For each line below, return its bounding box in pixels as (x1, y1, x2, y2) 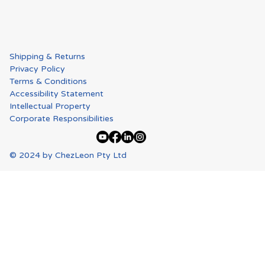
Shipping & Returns (9, 51, 86, 62)
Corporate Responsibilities (9, 113, 114, 124)
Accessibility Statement (9, 88, 104, 99)
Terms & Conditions (9, 76, 88, 86)
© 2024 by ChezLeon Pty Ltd (9, 150, 127, 160)
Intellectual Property (9, 101, 91, 111)
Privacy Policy (9, 63, 66, 74)
